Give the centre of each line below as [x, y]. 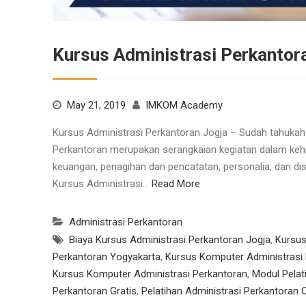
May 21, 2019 [96, 106]
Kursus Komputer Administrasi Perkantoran [150, 274]
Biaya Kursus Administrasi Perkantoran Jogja [170, 240]
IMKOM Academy [184, 106]
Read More [176, 184]
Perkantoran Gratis [95, 291]
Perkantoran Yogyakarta [107, 257]
